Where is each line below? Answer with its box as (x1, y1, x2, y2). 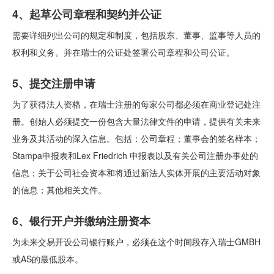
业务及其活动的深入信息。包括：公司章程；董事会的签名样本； (12, 132, 261, 144)
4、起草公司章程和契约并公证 (12, 6, 161, 22)
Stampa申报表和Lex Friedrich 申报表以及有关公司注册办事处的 (12, 149, 258, 161)
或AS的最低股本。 (12, 253, 83, 265)
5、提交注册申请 (12, 75, 95, 91)
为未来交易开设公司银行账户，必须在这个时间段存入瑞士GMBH (12, 235, 261, 248)
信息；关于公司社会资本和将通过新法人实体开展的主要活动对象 (12, 166, 261, 179)
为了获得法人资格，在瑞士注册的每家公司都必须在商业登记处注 (12, 98, 261, 110)
